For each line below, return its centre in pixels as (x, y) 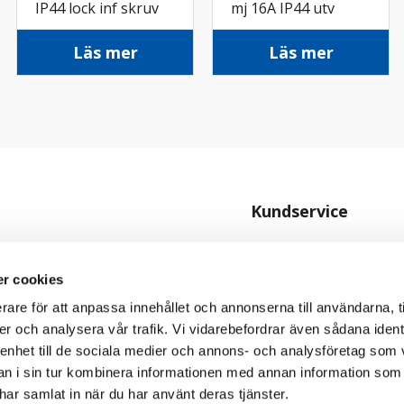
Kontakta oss (292, 249)
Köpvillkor (281, 279)
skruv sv (259, 30)
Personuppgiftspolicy (317, 309)
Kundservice (299, 211)
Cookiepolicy (289, 339)
